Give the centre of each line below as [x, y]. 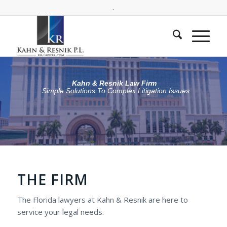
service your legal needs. [60, 212]
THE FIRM [52, 179]
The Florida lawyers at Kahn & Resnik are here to [102, 199]
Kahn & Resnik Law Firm [115, 83]
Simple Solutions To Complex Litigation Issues [116, 91]
